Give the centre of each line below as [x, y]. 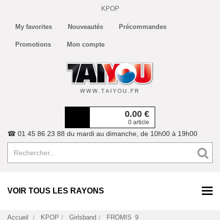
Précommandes [143, 27]
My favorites [34, 27]
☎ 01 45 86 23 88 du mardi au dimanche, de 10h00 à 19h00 [102, 134]
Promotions [33, 44]
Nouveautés [85, 27]
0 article [139, 122]
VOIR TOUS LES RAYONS [56, 191]
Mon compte [86, 44]
